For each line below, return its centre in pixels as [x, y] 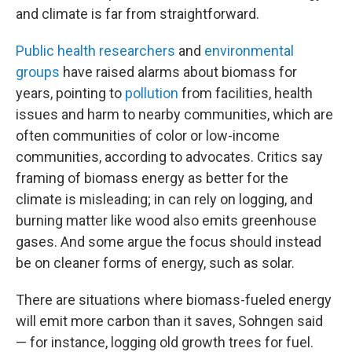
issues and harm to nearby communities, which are [174, 114]
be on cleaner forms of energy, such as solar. [155, 263]
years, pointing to [70, 93]
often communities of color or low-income [148, 136]
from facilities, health [246, 93]
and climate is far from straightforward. [137, 14]
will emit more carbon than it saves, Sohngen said [169, 321]
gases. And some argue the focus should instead [169, 242]
